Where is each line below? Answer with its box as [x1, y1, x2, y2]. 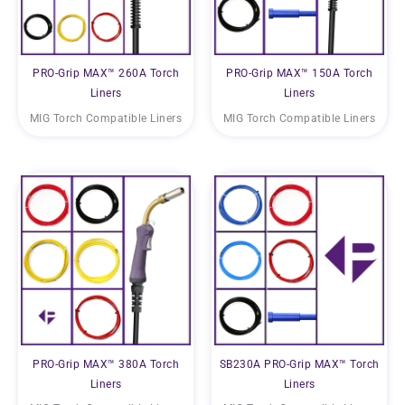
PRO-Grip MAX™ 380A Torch [33, 357, 179, 371]
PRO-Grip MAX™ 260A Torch [33, 67, 179, 80]
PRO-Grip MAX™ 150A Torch [226, 67, 372, 80]
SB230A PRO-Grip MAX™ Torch [219, 357, 380, 371]
